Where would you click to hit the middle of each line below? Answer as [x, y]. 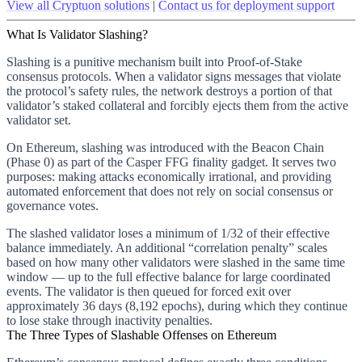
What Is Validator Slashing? [77, 34]
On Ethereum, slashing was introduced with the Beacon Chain [165, 147]
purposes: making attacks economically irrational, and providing [169, 176]
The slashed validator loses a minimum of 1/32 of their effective [168, 233]
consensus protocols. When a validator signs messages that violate [174, 76]
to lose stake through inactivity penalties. [109, 320]
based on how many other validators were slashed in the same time [176, 262]
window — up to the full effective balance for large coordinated [168, 276]
